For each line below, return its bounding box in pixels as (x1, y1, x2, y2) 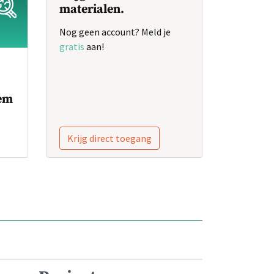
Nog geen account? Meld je (59, 26, 171, 38)
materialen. (59, 2, 124, 17)
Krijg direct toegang (67, 132, 152, 145)
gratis (59, 40, 84, 53)
